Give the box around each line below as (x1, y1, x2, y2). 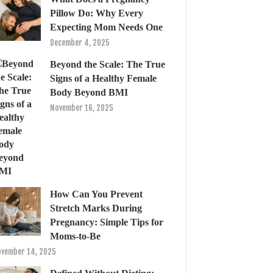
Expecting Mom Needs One (50, 22, 163, 32)
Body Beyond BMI (50, 87, 128, 97)
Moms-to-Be (50, 231, 101, 241)
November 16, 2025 (50, 103, 113, 113)
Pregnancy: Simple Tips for (50, 217, 163, 227)
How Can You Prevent (50, 189, 143, 199)
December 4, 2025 (50, 38, 110, 48)
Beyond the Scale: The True (50, 59, 165, 69)
